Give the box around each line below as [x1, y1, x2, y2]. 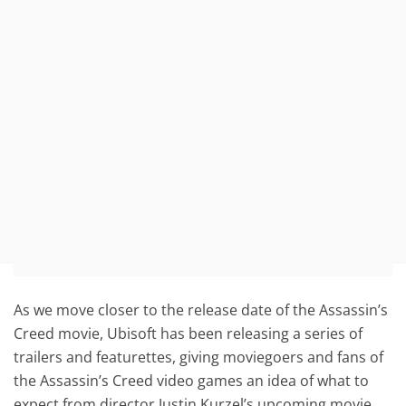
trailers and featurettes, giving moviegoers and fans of [14, 346, 384, 367]
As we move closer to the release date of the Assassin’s [14, 299, 389, 320]
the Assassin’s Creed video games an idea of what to [14, 370, 370, 391]
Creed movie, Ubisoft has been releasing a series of [14, 323, 363, 343]
